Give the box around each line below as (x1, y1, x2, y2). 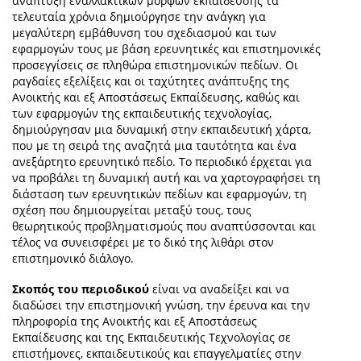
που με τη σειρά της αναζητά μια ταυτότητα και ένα (12, 138, 297, 154)
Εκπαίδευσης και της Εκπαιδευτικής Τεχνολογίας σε (12, 330, 291, 346)
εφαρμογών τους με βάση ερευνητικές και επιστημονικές (12, 41, 321, 57)
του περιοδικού (57, 281, 149, 297)
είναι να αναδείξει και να (149, 281, 289, 297)
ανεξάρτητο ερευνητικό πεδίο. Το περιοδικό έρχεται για (12, 154, 312, 170)
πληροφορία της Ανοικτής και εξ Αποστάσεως (12, 313, 257, 330)
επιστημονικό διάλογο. (12, 251, 134, 267)
